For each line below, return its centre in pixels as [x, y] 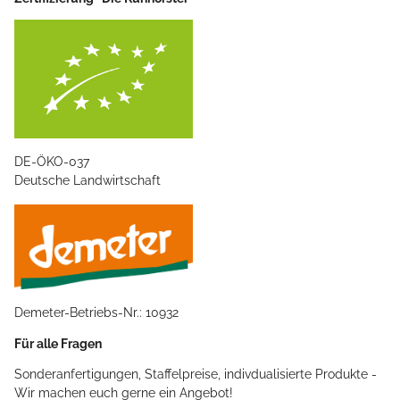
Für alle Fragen [58, 343]
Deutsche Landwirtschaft [87, 180]
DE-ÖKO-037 [52, 161]
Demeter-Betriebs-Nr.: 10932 [96, 312]
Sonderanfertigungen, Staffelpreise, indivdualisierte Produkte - [196, 374]
